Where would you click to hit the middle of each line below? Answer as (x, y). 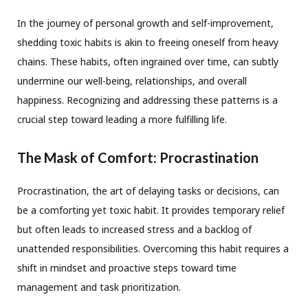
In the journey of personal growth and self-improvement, (145, 23)
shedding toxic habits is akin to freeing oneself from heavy (148, 43)
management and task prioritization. (99, 287)
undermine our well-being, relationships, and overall (132, 81)
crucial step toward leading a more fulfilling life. (122, 120)
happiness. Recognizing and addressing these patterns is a (147, 100)
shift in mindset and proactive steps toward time (127, 268)
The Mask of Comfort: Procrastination (138, 158)
